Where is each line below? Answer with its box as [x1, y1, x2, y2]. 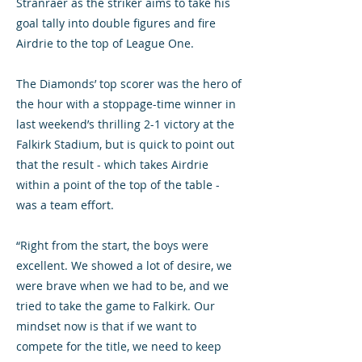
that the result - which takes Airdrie [16, 157, 208, 172]
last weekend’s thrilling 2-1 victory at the [16, 116, 234, 132]
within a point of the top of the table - [16, 177, 220, 192]
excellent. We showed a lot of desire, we [16, 258, 232, 273]
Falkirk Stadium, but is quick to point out [16, 137, 234, 152]
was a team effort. [16, 197, 114, 213]
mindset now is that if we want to [16, 318, 196, 334]
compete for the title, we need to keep [16, 339, 221, 354]
